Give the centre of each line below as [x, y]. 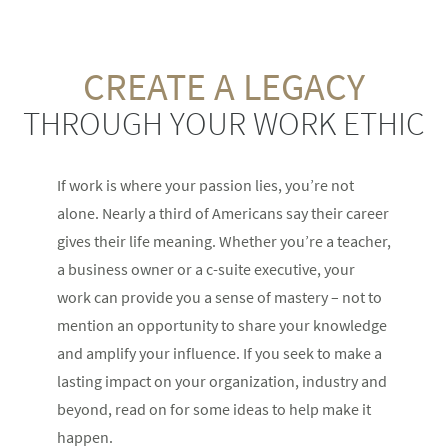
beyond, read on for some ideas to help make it [213, 408]
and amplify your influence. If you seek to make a [219, 352]
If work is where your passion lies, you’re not [205, 184]
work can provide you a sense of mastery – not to [219, 296]
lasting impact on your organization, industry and [221, 380]
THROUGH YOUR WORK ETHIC [224, 123]
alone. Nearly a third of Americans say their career [222, 212]
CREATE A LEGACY [224, 86]
